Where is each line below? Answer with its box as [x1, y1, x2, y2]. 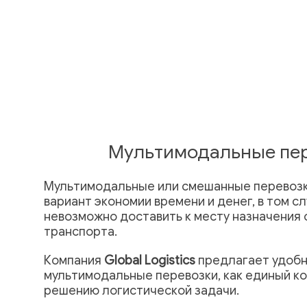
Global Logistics [104, 253, 195, 268]
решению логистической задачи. [44, 283, 239, 298]
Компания [44, 253, 104, 268]
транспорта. [44, 224, 117, 239]
